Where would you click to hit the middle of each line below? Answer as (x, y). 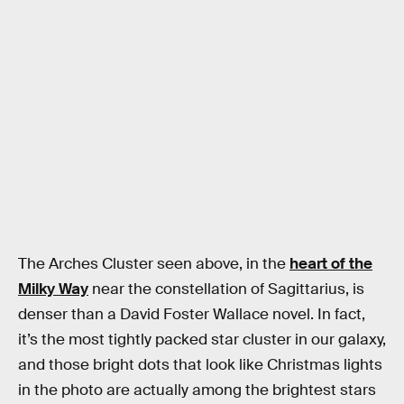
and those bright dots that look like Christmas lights (200, 364)
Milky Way (53, 289)
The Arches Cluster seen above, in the (154, 263)
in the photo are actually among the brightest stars (197, 390)
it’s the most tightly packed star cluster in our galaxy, (202, 339)
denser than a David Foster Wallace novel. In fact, (192, 314)
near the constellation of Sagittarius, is (226, 289)
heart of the (331, 263)
